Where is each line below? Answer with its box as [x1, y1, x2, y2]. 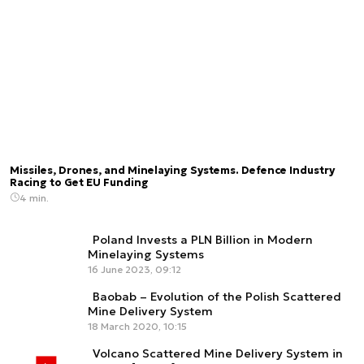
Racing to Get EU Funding [10, 175, 149, 189]
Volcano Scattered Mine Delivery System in [93, 345, 343, 361]
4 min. [19, 191, 49, 204]
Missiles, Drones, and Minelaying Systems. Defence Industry [10, 163, 335, 177]
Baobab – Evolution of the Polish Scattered [93, 288, 341, 304]
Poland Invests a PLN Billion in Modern [93, 232, 313, 247]
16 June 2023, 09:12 [88, 262, 181, 275]
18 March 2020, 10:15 [88, 319, 187, 332]
